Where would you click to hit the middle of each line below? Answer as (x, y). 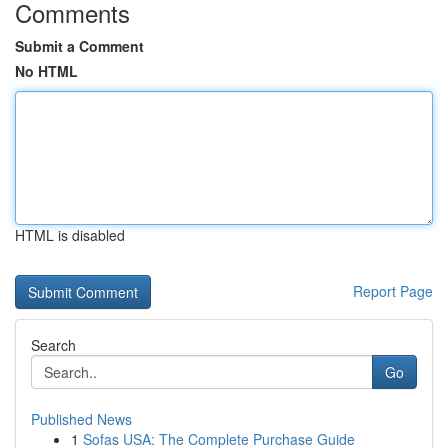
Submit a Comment (79, 46)
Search (53, 345)
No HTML (46, 71)
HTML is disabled (70, 235)
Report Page (393, 291)
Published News (81, 419)
